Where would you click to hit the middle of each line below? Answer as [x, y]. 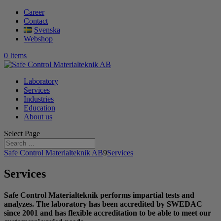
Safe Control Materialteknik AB [54, 153]
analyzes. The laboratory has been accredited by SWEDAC [103, 204]
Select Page [22, 133]
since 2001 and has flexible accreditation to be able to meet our [108, 213]
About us [38, 117]
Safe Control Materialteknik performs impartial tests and [99, 195]
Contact [36, 21]
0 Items [15, 55]
